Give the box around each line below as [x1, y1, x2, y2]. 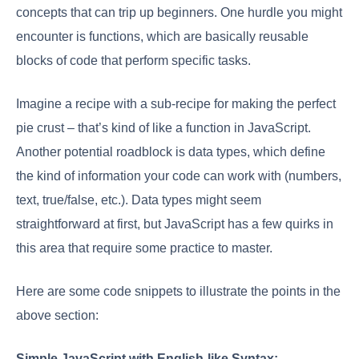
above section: [16, 309, 99, 323]
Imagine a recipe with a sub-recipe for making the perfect [16, 97, 336, 111]
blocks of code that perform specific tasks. [16, 54, 251, 68]
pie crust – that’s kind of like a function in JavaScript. [16, 121, 311, 135]
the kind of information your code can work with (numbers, [16, 169, 341, 184]
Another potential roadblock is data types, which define [16, 145, 325, 159]
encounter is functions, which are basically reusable [16, 30, 309, 44]
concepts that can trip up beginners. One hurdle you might [16, 6, 342, 20]
